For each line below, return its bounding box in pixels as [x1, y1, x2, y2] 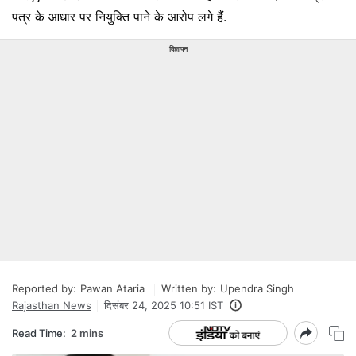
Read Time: [12, 326, 66, 339]
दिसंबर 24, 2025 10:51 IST [104, 299, 223, 311]
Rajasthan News [12, 299, 91, 311]
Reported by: [12, 282, 76, 295]
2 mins [71, 326, 103, 339]
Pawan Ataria [80, 282, 145, 295]
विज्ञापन [168, 44, 188, 53]
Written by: [161, 282, 216, 295]
